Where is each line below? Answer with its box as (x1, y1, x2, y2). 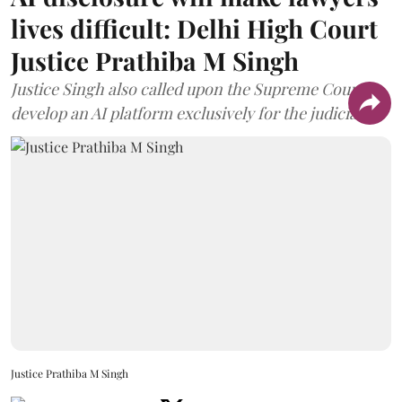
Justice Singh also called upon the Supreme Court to (11, 78, 380, 100)
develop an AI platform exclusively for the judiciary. (11, 102, 376, 124)
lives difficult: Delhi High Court (11, 12, 378, 45)
